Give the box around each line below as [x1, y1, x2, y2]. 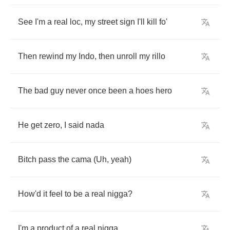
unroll [117, 52, 137, 61]
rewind [39, 52, 64, 61]
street [98, 17, 118, 26]
